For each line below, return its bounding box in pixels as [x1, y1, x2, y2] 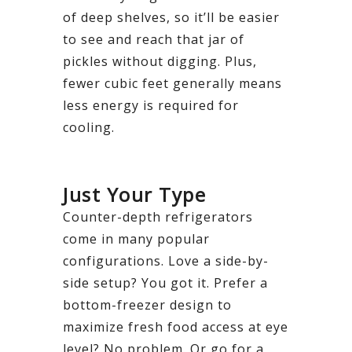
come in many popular [63, 229, 210, 247]
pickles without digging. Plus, [63, 52, 257, 70]
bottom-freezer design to [63, 295, 232, 313]
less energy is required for [63, 96, 239, 114]
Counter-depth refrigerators [63, 207, 253, 225]
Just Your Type [63, 181, 206, 207]
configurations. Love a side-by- [63, 251, 269, 269]
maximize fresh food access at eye [63, 317, 288, 335]
